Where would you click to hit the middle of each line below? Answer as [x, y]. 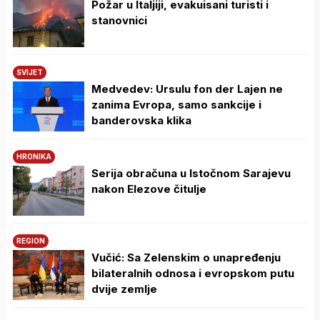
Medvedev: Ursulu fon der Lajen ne [187, 89]
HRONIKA [34, 156]
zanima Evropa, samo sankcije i [176, 104]
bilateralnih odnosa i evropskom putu [193, 273]
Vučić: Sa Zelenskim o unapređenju [186, 257]
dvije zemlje [124, 289]
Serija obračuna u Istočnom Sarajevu [191, 173]
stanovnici [119, 20]
